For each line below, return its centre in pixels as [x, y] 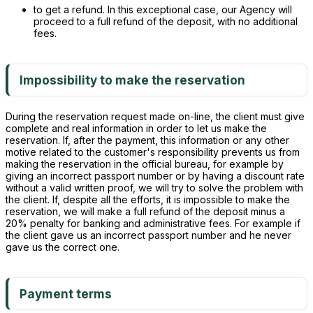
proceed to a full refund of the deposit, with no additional [166, 21]
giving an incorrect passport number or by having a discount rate [155, 176]
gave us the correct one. [63, 247]
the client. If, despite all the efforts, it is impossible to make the [148, 199]
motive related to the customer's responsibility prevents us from [153, 152]
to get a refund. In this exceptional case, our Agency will [163, 9]
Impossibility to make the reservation [132, 80]
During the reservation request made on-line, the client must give [155, 116]
